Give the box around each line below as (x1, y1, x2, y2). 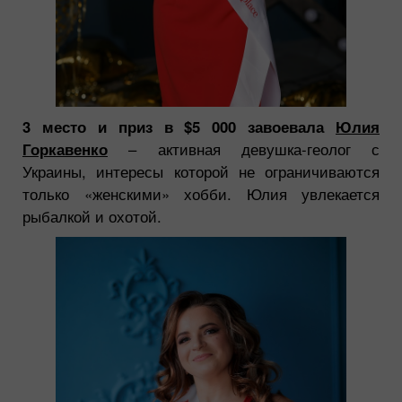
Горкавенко (22, 137, 108, 160)
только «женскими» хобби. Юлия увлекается (22, 182, 380, 205)
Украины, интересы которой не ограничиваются (22, 160, 380, 182)
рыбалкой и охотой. (22, 205, 162, 227)
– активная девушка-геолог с (108, 137, 380, 160)
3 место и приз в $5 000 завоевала (22, 115, 336, 137)
